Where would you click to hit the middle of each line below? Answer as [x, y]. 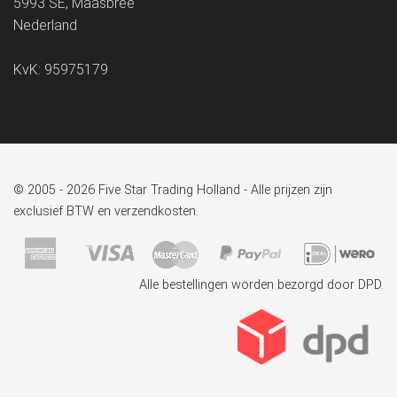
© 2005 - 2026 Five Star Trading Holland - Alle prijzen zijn [173, 191]
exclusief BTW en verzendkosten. [106, 212]
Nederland [45, 26]
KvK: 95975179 [61, 70]
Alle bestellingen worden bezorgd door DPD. [261, 285]
